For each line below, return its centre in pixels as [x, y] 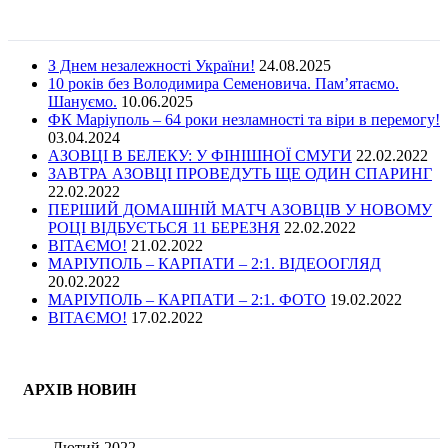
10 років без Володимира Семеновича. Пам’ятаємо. [223, 84]
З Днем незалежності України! [151, 66]
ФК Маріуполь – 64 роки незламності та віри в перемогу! [244, 120]
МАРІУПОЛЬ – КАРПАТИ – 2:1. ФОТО [187, 300]
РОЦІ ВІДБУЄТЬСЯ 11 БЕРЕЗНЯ [164, 228]
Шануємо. [82, 102]
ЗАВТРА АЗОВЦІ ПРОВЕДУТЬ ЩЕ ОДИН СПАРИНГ [240, 174]
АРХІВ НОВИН [79, 390]
